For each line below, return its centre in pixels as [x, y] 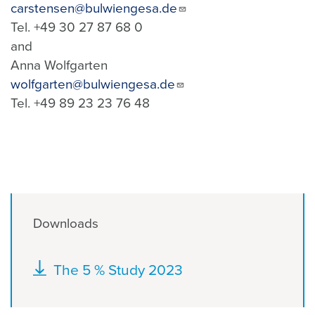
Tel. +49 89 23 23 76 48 [80, 103]
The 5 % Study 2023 [118, 270]
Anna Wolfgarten [59, 65]
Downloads [66, 223]
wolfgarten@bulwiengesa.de [93, 84]
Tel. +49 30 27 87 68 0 [78, 27]
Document [64, 266]
